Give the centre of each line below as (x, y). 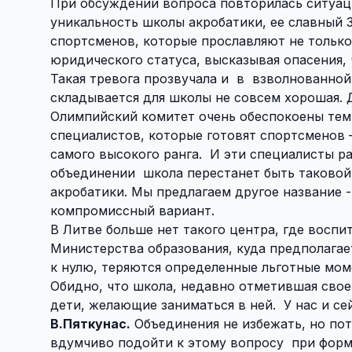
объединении (93, 172)
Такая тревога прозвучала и (139, 78)
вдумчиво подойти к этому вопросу (169, 342)
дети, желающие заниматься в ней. (163, 304)
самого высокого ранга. (126, 154)
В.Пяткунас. (90, 323)
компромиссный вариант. (132, 210)
